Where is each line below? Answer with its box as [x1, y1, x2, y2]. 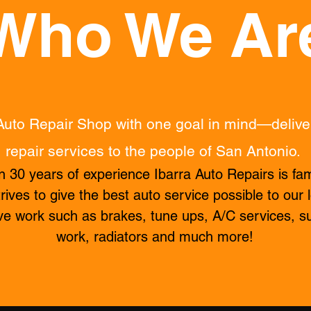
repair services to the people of [5, 142, 216, 160]
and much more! [152, 228, 253, 245]
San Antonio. [215, 142, 305, 160]
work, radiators [56, 228, 152, 245]
